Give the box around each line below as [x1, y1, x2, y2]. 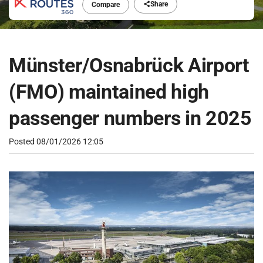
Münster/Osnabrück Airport [9, 53, 249, 77]
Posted [9, 136, 36, 146]
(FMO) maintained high [9, 79, 209, 103]
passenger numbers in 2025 [9, 106, 252, 130]
